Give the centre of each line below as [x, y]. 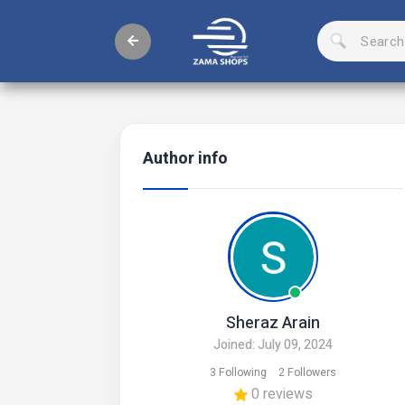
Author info [185, 159]
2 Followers [307, 372]
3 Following [238, 372]
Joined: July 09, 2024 [273, 345]
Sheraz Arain [273, 323]
